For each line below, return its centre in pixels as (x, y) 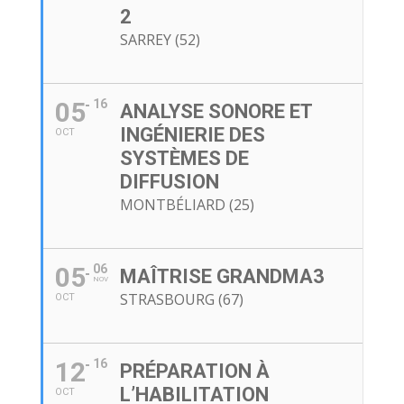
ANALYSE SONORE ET (216, 112)
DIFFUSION (169, 182)
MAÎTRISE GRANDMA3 (222, 277)
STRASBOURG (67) (181, 300)
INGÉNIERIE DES (192, 135)
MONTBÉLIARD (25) (187, 205)
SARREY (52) (160, 40)
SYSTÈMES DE (184, 159)
